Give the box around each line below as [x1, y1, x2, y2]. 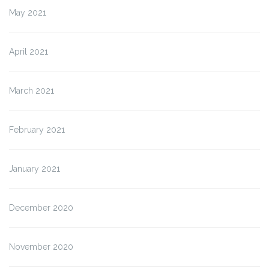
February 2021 [9, 124, 65, 134]
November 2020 [9, 241, 73, 252]
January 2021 [9, 163, 60, 174]
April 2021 [9, 46, 48, 56]
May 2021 [9, 7, 46, 17]
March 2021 [9, 85, 54, 95]
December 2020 [9, 202, 73, 213]
